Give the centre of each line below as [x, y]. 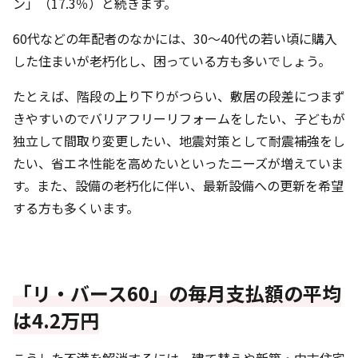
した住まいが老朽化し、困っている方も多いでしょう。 [172, 60]
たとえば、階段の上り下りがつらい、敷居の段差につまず [179, 95]
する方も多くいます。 [76, 207]
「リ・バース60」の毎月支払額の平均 [177, 292]
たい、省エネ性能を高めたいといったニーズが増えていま [178, 163]
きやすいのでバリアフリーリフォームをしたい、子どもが [179, 118]
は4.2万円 [56, 320]
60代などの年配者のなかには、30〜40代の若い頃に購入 [175, 38]
